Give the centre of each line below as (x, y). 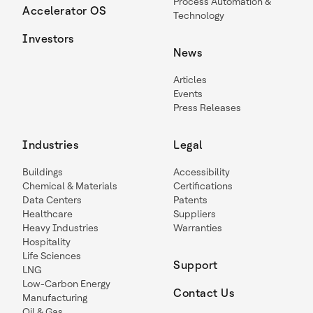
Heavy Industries (60, 228)
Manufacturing (55, 298)
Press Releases (207, 108)
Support (196, 265)
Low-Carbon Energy (66, 284)
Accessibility (202, 172)
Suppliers (195, 214)
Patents (190, 200)
